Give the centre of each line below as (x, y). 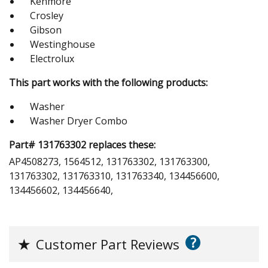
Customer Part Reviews (108, 244)
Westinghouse (63, 44)
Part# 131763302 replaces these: (82, 144)
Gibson (46, 30)
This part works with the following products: (108, 82)
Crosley (47, 15)
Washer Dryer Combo (79, 121)
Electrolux (52, 58)
